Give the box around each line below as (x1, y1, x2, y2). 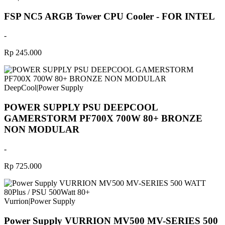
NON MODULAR (4, 124, 79, 135)
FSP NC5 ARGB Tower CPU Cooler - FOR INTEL (4, 11, 215, 22)
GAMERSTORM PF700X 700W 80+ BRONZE (4, 113, 202, 124)
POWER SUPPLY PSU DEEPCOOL (4, 102, 158, 113)
